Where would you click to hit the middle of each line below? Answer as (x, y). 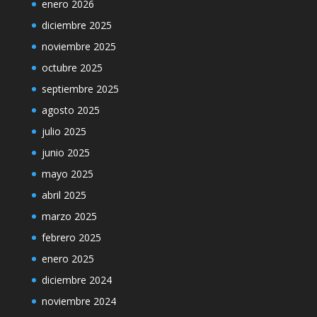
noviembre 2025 (79, 46)
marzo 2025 (69, 216)
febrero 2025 (71, 237)
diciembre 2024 (76, 280)
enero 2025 (68, 259)
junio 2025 (65, 152)
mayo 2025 (67, 174)
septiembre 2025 (80, 89)
